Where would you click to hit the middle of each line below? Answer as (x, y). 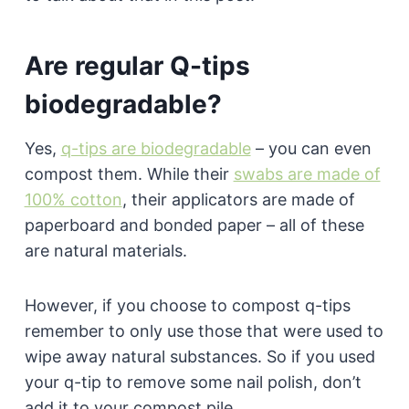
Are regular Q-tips (137, 65)
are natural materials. (105, 250)
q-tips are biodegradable (156, 148)
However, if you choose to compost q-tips (187, 305)
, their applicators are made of (238, 199)
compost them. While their (129, 173)
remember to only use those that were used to (204, 330)
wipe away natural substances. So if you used (199, 356)
